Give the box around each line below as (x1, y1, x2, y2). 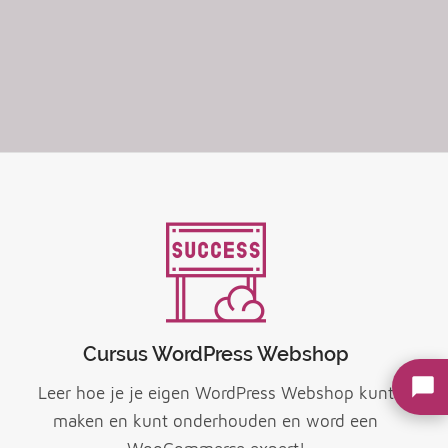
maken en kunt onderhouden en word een (53, 411, 379, 432)
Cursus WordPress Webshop (82, 342, 349, 366)
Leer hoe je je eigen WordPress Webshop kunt (37, 383, 394, 404)
